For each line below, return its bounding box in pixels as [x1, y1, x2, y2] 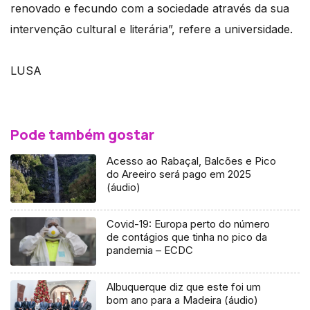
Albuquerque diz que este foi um [107, 280, 262, 294]
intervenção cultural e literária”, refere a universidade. [10, 22, 293, 37]
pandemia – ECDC [107, 244, 194, 257]
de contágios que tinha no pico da [107, 230, 268, 244]
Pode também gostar [10, 125, 154, 145]
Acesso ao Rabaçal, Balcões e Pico [107, 154, 277, 168]
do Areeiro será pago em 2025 [107, 167, 252, 181]
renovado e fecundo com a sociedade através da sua [10, 1, 289, 16]
